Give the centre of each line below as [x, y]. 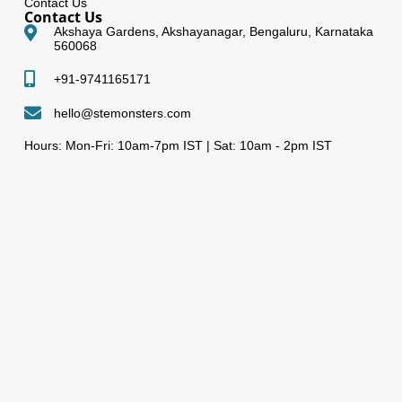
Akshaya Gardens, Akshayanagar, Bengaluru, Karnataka [213, 31]
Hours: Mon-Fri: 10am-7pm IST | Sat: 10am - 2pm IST [178, 145]
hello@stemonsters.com [122, 113]
